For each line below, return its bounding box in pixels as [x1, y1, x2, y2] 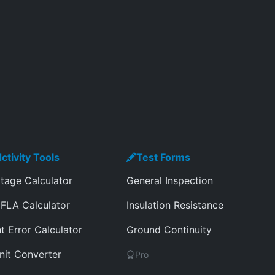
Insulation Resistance [126, 199, 223, 211]
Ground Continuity [126, 223, 212, 236]
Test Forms [136, 151, 190, 163]
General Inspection [126, 174, 213, 187]
